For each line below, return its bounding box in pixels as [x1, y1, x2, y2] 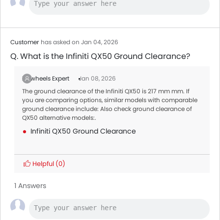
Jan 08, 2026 [79, 74, 116, 82]
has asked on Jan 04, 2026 [41, 38, 118, 46]
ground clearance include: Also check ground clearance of [22, 105, 192, 113]
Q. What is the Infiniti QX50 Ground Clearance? [10, 51, 190, 62]
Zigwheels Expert [22, 74, 71, 82]
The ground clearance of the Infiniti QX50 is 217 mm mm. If [22, 87, 190, 95]
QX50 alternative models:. [22, 113, 96, 122]
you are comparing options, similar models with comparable [22, 96, 197, 104]
